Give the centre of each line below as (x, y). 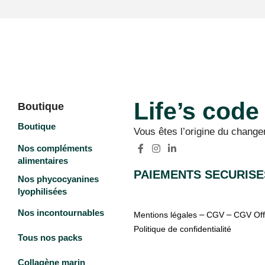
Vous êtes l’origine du (183, 131)
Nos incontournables (61, 213)
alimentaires (43, 160)
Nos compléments (55, 148)
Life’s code (197, 111)
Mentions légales (166, 215)
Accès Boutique (207, 253)
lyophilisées (42, 191)
